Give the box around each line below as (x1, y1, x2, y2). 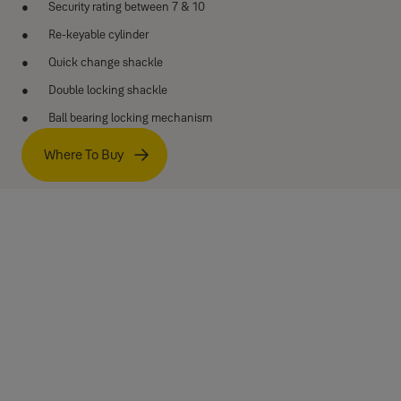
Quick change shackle (48, 55, 163, 69)
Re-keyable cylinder (48, 27, 149, 41)
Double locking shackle (48, 82, 167, 97)
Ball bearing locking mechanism (48, 110, 212, 124)
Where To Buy (44, 146, 124, 163)
